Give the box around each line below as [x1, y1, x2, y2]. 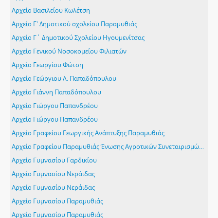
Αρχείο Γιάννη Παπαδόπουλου [12, 88, 101, 96]
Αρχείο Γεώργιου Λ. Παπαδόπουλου [12, 74, 116, 83]
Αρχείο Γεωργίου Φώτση [12, 60, 83, 69]
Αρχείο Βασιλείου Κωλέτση [12, 6, 90, 15]
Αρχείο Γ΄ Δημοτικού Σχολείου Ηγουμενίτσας [12, 33, 145, 42]
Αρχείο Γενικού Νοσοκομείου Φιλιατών [12, 47, 127, 55]
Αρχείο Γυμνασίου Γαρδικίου [12, 156, 97, 164]
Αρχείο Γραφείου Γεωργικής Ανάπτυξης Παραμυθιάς [12, 128, 164, 137]
